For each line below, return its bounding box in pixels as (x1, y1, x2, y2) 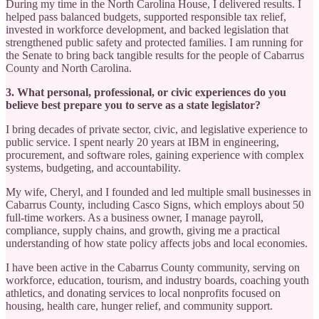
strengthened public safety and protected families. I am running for (6, 36, 303, 48)
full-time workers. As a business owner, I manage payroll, (6, 211, 263, 224)
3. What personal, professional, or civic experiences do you (6, 85, 286, 98)
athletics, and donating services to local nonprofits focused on (6, 286, 281, 299)
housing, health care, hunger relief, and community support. (6, 299, 273, 312)
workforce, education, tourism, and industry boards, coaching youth (6, 273, 309, 286)
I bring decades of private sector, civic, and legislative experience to (6, 122, 308, 135)
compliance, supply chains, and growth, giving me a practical (6, 224, 280, 236)
